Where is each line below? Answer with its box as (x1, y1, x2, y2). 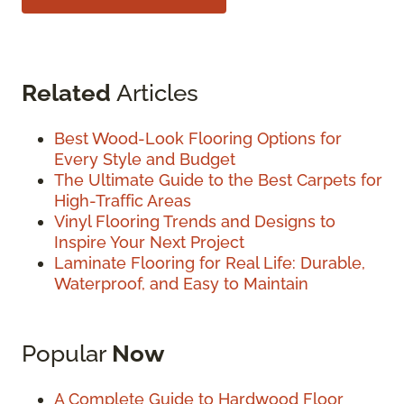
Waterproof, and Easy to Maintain (54, 274, 308, 294)
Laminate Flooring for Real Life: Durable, (54, 253, 365, 273)
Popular (22, 339, 112, 368)
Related (22, 78, 111, 107)
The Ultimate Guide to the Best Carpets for (54, 170, 382, 190)
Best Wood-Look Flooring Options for (54, 129, 342, 149)
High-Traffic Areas (54, 191, 191, 211)
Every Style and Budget (54, 150, 235, 170)
